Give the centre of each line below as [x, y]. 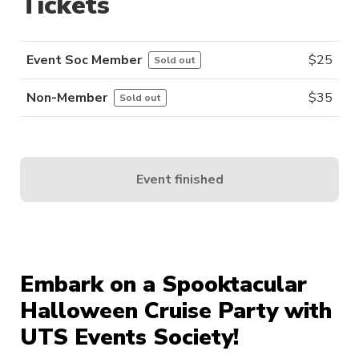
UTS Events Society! [129, 338]
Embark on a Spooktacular [163, 285]
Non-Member [67, 98]
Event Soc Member [84, 61]
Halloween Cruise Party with [176, 311]
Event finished [179, 179]
